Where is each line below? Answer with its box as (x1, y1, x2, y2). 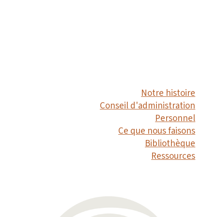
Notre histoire (141, 87, 196, 100)
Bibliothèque (145, 137, 196, 151)
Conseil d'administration (100, 99, 196, 113)
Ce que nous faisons (118, 124, 196, 138)
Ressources (151, 150, 196, 163)
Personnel (155, 112, 196, 125)
